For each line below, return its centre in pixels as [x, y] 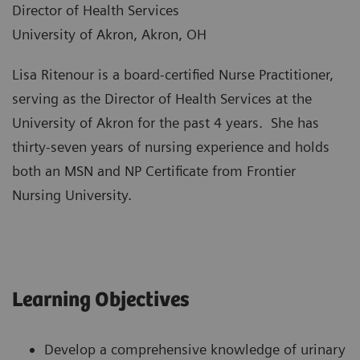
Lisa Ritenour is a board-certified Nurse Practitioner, [173, 75]
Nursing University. [74, 195]
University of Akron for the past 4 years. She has [166, 123]
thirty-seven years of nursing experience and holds [171, 147]
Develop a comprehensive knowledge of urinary [195, 350]
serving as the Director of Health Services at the [162, 99]
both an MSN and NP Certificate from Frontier [154, 171]
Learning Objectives [101, 301]
